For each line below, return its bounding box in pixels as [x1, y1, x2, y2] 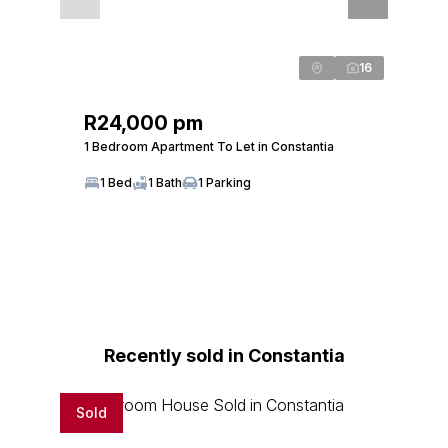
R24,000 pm [84, 110, 203, 135]
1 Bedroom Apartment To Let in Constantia [84, 138, 334, 154]
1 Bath [148, 174, 182, 190]
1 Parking [198, 174, 251, 190]
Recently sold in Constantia [103, 344, 345, 366]
